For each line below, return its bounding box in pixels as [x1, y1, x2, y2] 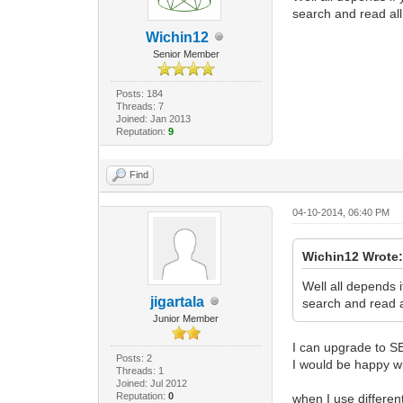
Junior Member [153, 312, 219, 324]
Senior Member [152, 48, 219, 59]
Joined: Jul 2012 [115, 377, 187, 389]
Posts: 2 [115, 352, 152, 363]
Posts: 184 [115, 87, 163, 99]
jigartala [149, 293, 204, 309]
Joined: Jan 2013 [115, 112, 191, 124]
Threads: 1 [115, 364, 164, 376]
